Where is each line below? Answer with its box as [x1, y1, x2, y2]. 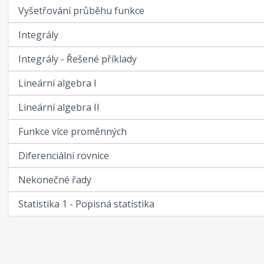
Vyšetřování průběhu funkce [18, 4, 144, 17]
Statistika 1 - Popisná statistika [18, 197, 154, 210]
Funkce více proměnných [18, 125, 127, 138]
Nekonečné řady [18, 173, 91, 186]
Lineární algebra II [18, 101, 100, 114]
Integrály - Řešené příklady [18, 52, 137, 65]
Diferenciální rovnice [18, 149, 109, 162]
